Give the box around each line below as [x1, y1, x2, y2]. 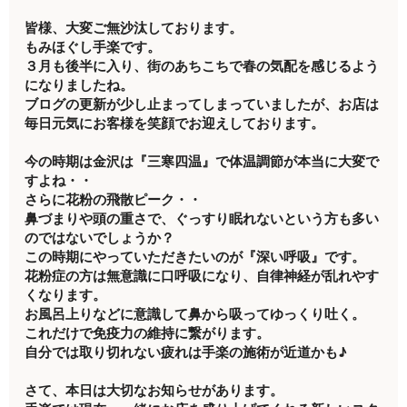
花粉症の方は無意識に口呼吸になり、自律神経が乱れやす [25, 267, 380, 285]
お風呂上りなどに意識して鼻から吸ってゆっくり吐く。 [25, 305, 366, 323]
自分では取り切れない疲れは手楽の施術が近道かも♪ [25, 343, 348, 362]
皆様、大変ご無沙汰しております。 [25, 19, 243, 37]
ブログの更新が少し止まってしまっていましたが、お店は [25, 95, 380, 114]
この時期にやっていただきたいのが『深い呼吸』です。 [25, 248, 366, 266]
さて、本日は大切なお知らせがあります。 [25, 382, 284, 400]
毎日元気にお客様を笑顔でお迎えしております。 [25, 114, 325, 133]
